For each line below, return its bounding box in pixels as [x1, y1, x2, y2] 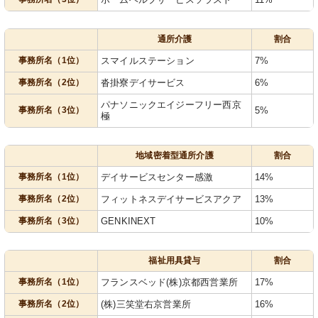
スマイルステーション [101, 55, 194, 66]
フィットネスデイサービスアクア [101, 193, 241, 204]
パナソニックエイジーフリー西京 [101, 99, 241, 110]
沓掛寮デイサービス [101, 77, 185, 88]
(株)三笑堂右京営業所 [101, 298, 191, 309]
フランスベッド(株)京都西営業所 [101, 276, 238, 287]
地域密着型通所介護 [136, 150, 214, 160]
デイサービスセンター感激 [101, 171, 214, 182]
